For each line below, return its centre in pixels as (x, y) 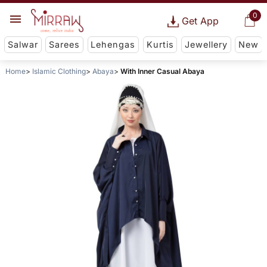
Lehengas (113, 45)
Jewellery (206, 45)
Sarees (65, 45)
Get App (200, 21)
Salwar (23, 45)
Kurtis (160, 45)
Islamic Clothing (59, 72)
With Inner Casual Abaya (162, 72)
